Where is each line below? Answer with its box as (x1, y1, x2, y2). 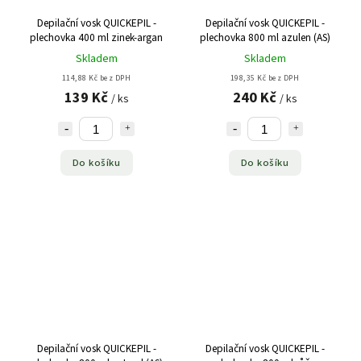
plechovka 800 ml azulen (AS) (199, 30, 330, 46)
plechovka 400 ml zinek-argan (30, 30, 163, 46)
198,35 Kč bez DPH (230, 73, 300, 85)
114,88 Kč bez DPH (61, 73, 131, 85)
